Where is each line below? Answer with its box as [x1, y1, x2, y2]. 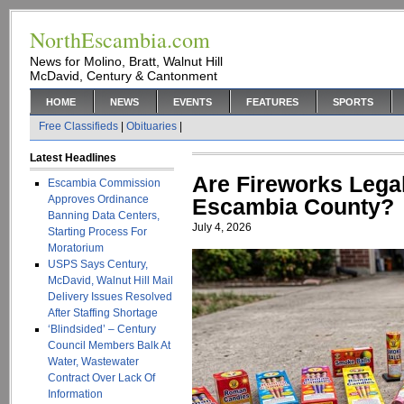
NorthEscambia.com [30, 25, 210, 54]
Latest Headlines [30, 151, 116, 164]
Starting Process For [48, 225, 147, 238]
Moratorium [48, 242, 104, 254]
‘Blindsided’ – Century [48, 323, 156, 335]
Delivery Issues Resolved [48, 290, 172, 303]
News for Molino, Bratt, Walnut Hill [30, 54, 223, 69]
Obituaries [126, 120, 177, 133]
